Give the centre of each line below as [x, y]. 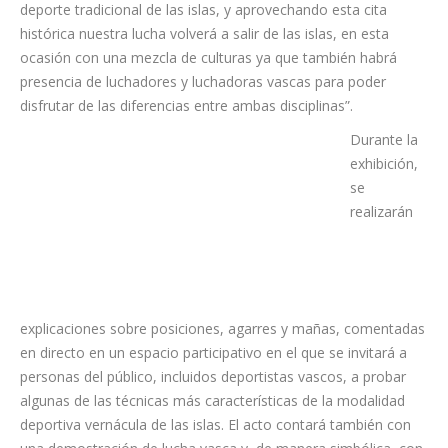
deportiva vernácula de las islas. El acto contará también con [215, 424]
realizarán [381, 211]
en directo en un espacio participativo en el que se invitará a [213, 352]
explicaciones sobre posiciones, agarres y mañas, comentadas [222, 328]
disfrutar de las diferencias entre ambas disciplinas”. [186, 105]
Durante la [384, 139]
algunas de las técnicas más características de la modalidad [212, 400]
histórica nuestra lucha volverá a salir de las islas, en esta [204, 33]
